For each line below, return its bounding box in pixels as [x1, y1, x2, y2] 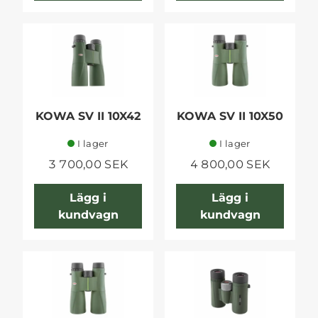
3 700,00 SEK [48, 158, 128, 172]
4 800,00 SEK [190, 158, 270, 172]
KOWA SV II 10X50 [177, 109, 283, 124]
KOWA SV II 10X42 [35, 109, 141, 124]
